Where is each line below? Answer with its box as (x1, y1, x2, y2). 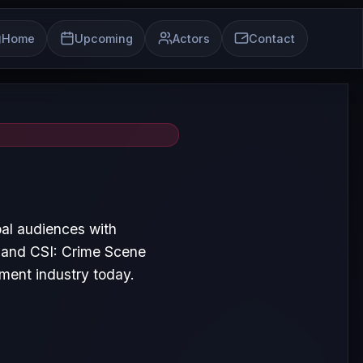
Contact (249, 31, 296, 45)
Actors (172, 31, 210, 45)
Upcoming (74, 31, 133, 45)
